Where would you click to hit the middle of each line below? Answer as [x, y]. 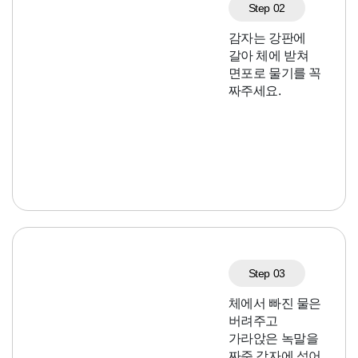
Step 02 [267, 8]
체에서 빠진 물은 [274, 304]
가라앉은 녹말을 [273, 339]
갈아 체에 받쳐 [268, 56]
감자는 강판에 [267, 38]
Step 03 [267, 274]
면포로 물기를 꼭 [274, 74]
